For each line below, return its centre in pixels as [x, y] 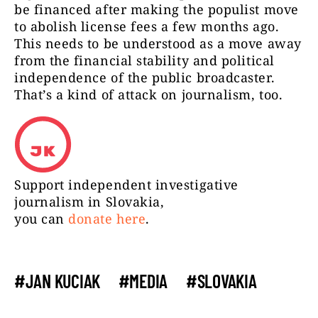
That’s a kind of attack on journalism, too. [149, 95]
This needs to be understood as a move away [158, 44]
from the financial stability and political [144, 61]
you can [42, 219]
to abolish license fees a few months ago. [147, 27]
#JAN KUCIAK [57, 281]
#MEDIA [143, 281]
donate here [107, 219]
